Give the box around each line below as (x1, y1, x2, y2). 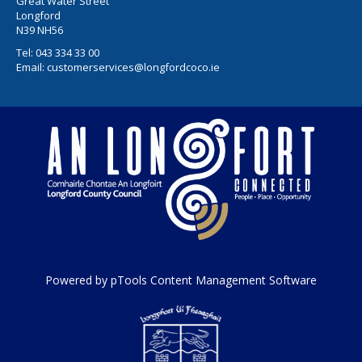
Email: (16, 59, 47, 74)
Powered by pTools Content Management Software (45, 272, 317, 288)
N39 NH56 (16, 22, 63, 37)
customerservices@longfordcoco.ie (47, 59, 220, 74)
